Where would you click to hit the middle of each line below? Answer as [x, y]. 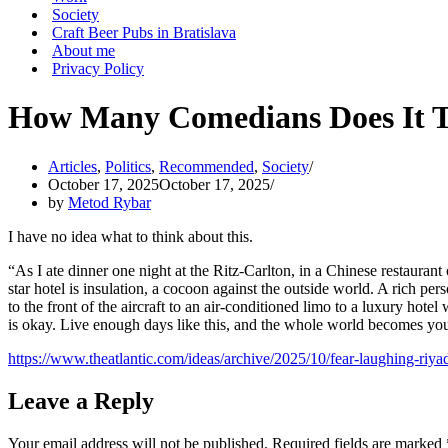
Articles [72, 166]
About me [83, 50]
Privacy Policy [98, 68]
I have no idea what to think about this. [130, 236]
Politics [128, 166]
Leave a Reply [81, 400]
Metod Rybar [109, 202]
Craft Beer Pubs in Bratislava [144, 32]
